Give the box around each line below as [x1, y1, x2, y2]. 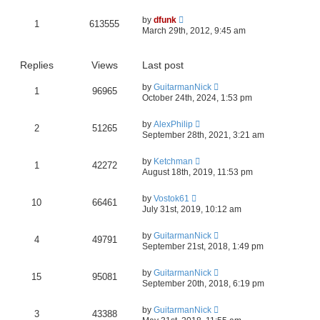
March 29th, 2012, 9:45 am [142, 25, 246, 36]
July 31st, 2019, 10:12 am [142, 204, 241, 214]
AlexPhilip [154, 119, 193, 129]
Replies [19, 59, 54, 71]
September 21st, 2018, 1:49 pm [142, 241, 264, 251]
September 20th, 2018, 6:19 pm [142, 278, 264, 289]
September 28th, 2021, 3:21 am [142, 129, 264, 140]
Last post [142, 59, 184, 71]
